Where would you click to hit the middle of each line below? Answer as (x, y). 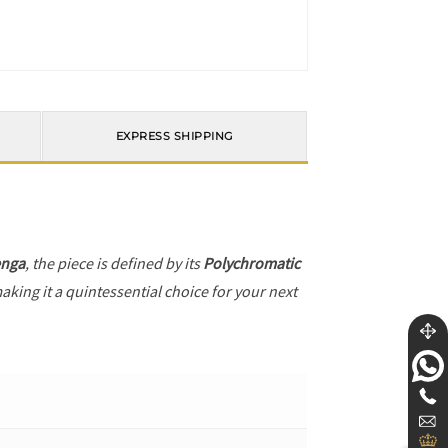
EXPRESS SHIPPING (174, 136)
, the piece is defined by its (114, 263)
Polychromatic (252, 263)
